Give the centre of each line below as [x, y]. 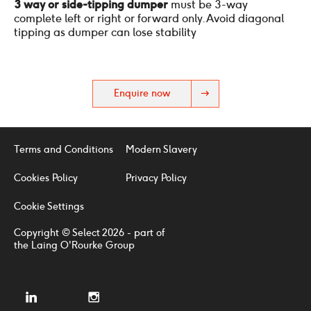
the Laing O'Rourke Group [74, 245]
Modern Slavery [162, 149]
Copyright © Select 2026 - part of [90, 233]
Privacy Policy [157, 178]
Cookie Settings [49, 206]
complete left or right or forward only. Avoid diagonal [149, 18]
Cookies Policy [46, 178]
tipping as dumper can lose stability [105, 32]
